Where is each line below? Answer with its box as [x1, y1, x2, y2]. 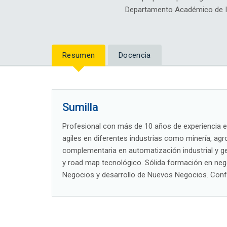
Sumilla [62, 101, 98, 114]
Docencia [119, 51, 151, 60]
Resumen [62, 51, 95, 60]
